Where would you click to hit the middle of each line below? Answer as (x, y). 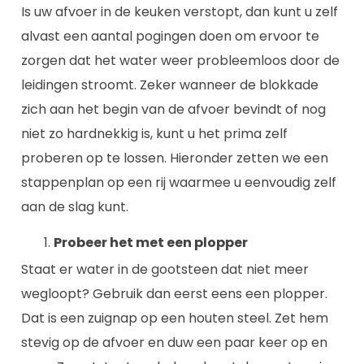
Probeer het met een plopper (151, 243)
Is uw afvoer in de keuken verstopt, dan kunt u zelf (180, 12)
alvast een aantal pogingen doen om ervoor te (170, 36)
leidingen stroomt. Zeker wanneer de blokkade (170, 85)
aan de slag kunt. (75, 207)
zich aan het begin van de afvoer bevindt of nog (173, 109)
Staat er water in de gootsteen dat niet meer (165, 270)
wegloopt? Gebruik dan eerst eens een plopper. (174, 294)
